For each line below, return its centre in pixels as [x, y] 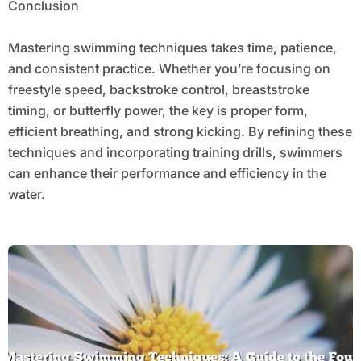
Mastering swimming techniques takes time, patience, [172, 48]
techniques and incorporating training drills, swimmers [175, 153]
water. [26, 195]
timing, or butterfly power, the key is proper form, [158, 111]
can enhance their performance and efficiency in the [167, 174]
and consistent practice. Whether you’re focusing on [169, 69]
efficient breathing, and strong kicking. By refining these [180, 132]
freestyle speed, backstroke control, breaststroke [158, 90]
